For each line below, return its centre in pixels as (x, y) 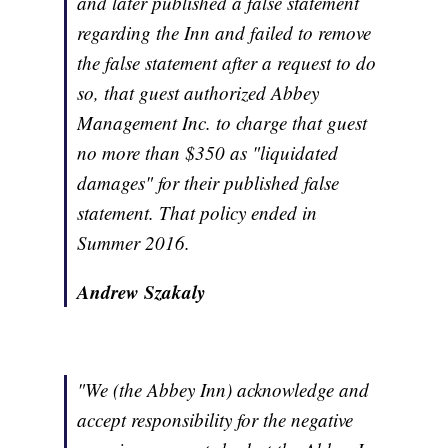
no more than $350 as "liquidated (208, 153)
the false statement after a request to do (227, 63)
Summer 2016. (134, 243)
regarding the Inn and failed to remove (224, 33)
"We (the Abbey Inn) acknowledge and (223, 390)
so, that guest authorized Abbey (198, 93)
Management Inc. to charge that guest (222, 123)
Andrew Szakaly (141, 292)
